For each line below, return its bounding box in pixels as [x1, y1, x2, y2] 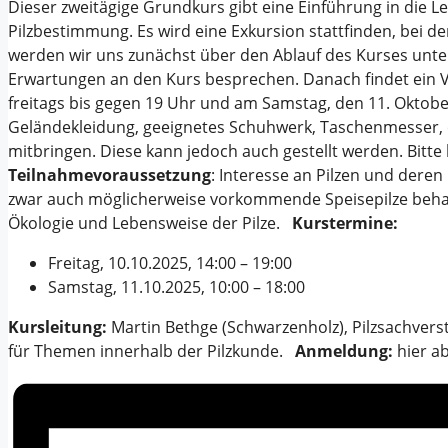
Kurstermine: [292, 212, 398, 235]
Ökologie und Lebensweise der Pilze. [8, 212, 292, 235]
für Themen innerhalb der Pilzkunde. [8, 340, 295, 363]
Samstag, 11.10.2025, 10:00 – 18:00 [48, 276, 305, 299]
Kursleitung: [8, 316, 107, 339]
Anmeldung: [295, 340, 393, 363]
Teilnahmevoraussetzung [8, 164, 211, 187]
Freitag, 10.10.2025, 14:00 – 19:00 [48, 252, 292, 275]
